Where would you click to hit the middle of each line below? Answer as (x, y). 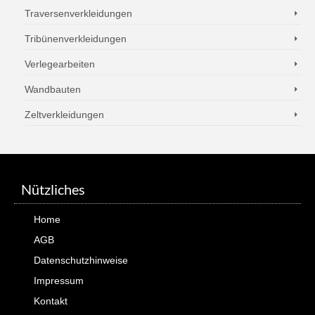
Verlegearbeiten (60, 64)
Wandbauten (53, 89)
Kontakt (51, 301)
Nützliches (53, 189)
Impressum (59, 281)
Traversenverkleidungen (78, 13)
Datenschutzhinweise (81, 260)
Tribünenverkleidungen (76, 39)
